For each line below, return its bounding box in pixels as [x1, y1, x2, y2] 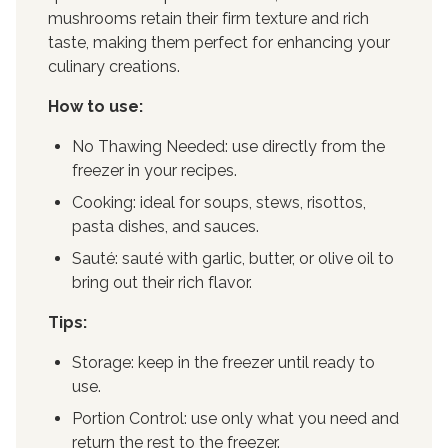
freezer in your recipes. [72, 161, 237, 180]
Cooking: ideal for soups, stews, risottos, [72, 193, 366, 212]
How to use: [48, 97, 143, 116]
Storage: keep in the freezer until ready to [72, 353, 375, 372]
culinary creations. [48, 57, 180, 76]
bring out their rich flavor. [72, 273, 252, 292]
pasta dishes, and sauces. [72, 217, 259, 236]
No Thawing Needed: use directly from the [72, 137, 385, 156]
